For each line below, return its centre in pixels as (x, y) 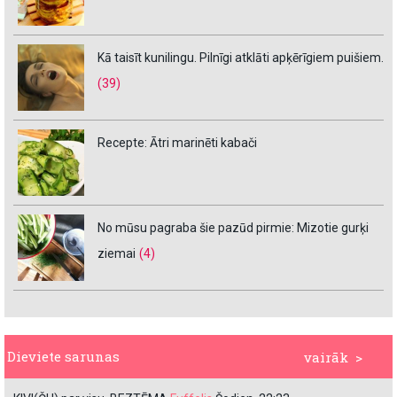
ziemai (117, 254)
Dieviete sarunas (63, 357)
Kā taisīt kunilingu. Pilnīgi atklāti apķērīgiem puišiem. (241, 58)
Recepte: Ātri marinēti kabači (177, 143)
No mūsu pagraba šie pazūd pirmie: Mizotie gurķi (233, 228)
